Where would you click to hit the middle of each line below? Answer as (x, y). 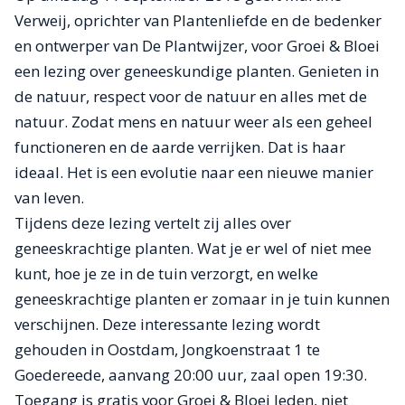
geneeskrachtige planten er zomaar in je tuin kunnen (202, 299)
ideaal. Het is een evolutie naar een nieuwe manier (194, 172)
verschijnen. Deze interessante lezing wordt (167, 324)
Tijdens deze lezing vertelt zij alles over (153, 223)
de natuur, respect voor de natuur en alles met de (191, 96)
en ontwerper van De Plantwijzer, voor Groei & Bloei (197, 46)
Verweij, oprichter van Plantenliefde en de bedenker (198, 20)
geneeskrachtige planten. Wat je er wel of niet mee (193, 248)
